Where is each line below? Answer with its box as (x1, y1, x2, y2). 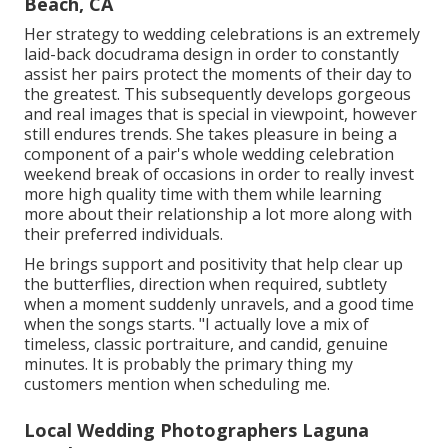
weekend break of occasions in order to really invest (24, 163, 414, 186)
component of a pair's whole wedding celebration (24, 143, 394, 166)
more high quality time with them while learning (24, 183, 382, 206)
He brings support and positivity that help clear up (24, 253, 403, 276)
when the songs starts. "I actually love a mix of (24, 313, 369, 336)
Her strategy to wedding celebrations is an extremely (24, 23, 420, 46)
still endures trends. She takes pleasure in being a (24, 123, 397, 146)
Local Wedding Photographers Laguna (24, 418, 369, 443)
